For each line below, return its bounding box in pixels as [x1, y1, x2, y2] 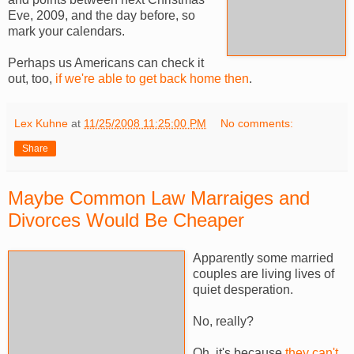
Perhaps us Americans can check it [8, 56, 204, 70]
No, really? [193, 314, 254, 328]
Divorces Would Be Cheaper [8, 209, 244, 231]
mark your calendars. [8, 24, 125, 38]
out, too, [8, 72, 55, 85]
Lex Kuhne [14, 117, 68, 130]
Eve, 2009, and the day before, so [8, 9, 195, 22]
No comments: [220, 117, 294, 130]
